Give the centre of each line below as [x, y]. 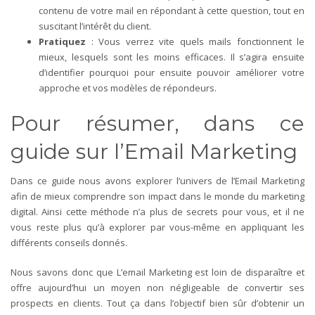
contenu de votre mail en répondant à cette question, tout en [172, 10]
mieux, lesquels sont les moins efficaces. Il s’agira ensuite [172, 57]
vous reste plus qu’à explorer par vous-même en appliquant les [157, 227]
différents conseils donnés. [69, 242]
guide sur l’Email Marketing [154, 151]
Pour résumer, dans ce [157, 123]
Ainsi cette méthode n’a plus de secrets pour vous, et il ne [173, 211]
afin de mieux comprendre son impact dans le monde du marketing [157, 196]
